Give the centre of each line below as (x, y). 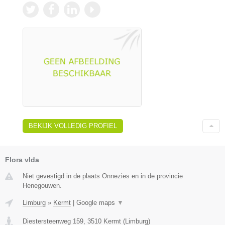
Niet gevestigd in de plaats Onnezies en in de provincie (103, 176)
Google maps (97, 203)
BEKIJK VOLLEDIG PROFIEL (73, 126)
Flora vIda (22, 160)
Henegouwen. (42, 186)
